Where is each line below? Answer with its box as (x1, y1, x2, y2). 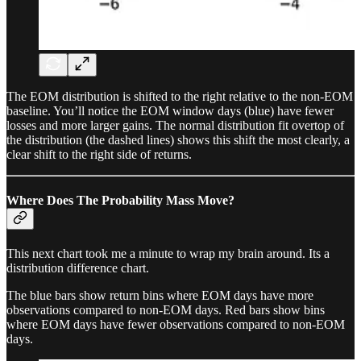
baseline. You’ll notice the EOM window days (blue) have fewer (6, 103, 334, 118)
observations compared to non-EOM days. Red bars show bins (6, 303, 325, 317)
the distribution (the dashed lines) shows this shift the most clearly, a (6, 132, 350, 147)
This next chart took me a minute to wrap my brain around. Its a (6, 247, 330, 261)
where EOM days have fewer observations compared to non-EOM (6, 317, 345, 332)
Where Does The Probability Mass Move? (6, 193, 234, 208)
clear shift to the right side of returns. (6, 147, 192, 161)
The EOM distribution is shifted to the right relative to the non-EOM (6, 89, 353, 103)
